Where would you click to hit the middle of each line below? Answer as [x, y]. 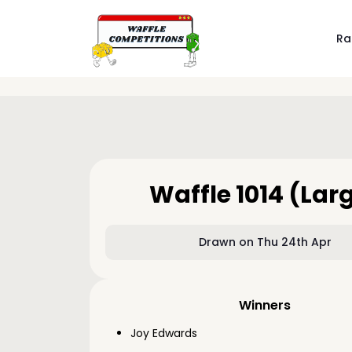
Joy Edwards [164, 333]
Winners [265, 305]
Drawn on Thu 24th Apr [265, 242]
